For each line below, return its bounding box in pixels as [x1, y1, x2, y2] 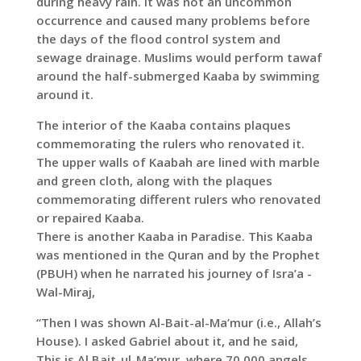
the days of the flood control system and [35, 31, 280, 48]
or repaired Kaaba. [35, 210, 144, 226]
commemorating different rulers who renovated [35, 191, 321, 208]
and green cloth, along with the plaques [35, 172, 272, 189]
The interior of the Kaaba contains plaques [35, 117, 291, 134]
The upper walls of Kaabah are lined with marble [35, 154, 320, 171]
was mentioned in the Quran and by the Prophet [35, 247, 320, 263]
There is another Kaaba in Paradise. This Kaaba [35, 228, 313, 245]
